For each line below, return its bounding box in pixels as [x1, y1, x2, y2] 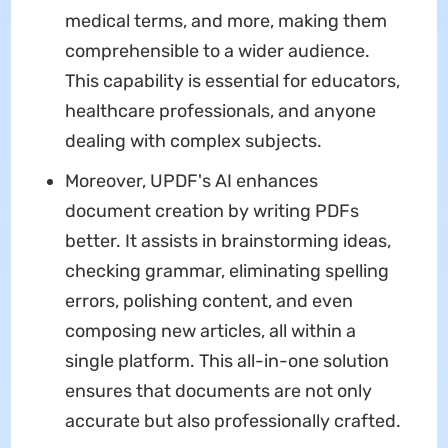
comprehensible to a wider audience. [64, 39, 370, 62]
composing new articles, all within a [64, 319, 356, 342]
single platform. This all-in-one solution [64, 349, 389, 372]
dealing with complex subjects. [64, 129, 322, 152]
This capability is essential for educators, [64, 69, 400, 92]
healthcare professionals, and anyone [64, 99, 376, 122]
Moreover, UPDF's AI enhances [64, 169, 318, 192]
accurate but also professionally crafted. [64, 409, 401, 432]
